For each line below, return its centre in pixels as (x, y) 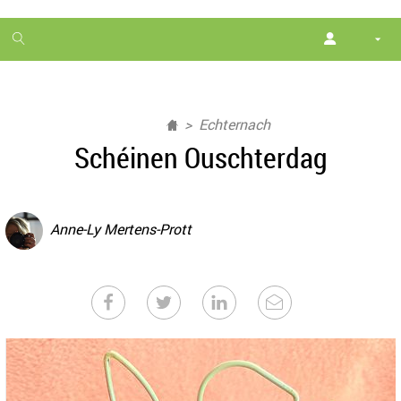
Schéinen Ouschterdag (200, 157)
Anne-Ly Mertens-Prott (121, 230)
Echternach (235, 124)
